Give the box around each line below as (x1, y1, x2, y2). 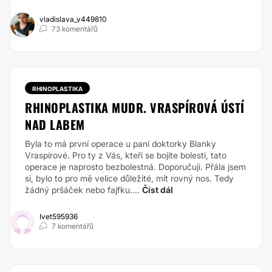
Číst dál (142, 185, 173, 195)
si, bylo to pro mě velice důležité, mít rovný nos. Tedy (25, 173, 234, 183)
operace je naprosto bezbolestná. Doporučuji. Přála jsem (25, 161, 246, 172)
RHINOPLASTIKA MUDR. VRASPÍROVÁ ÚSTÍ (25, 98, 245, 117)
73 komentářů (52, 24, 98, 33)
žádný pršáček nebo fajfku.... (25, 185, 140, 195)
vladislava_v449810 (39, 15, 107, 24)
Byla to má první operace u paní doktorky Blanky (25, 138, 216, 149)
